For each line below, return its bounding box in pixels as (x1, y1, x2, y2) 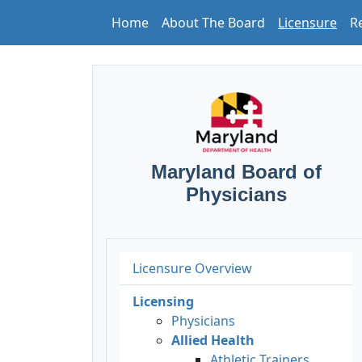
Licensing (133, 292, 194, 310)
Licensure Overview (133, 259, 252, 277)
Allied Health (171, 330, 255, 349)
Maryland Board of (150, 160, 322, 183)
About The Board (162, 14, 265, 32)
